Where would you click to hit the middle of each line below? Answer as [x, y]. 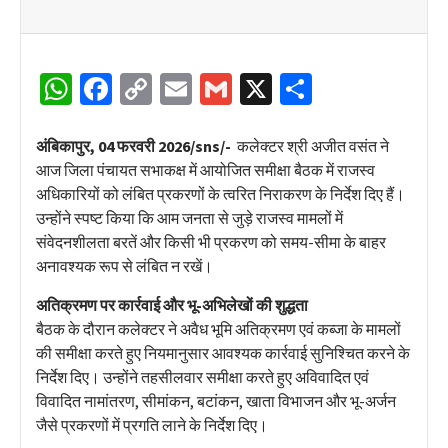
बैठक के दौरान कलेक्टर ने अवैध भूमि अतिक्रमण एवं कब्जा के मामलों [218, 328]
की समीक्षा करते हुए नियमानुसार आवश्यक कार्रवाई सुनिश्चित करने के [223, 352]
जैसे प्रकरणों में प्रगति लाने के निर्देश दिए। [152, 424]
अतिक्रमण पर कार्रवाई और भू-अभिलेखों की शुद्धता [172, 304]
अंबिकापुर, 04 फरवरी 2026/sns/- [135, 145]
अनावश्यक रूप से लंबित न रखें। [124, 265]
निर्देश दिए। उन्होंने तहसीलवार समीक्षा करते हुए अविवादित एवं [202, 376]
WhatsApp [140, 88]
